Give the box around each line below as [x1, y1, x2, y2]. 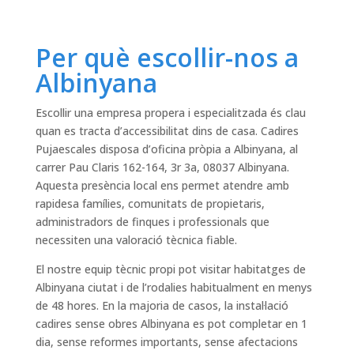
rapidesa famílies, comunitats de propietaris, [35, 196, 265, 212]
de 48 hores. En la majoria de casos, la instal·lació [35, 298, 288, 314]
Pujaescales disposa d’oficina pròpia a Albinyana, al [35, 141, 298, 157]
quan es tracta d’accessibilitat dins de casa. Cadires [35, 123, 299, 139]
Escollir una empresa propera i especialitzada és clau [35, 105, 306, 121]
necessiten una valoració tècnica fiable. [35, 232, 237, 248]
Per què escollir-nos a [35, 40, 299, 75]
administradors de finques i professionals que [35, 214, 269, 230]
